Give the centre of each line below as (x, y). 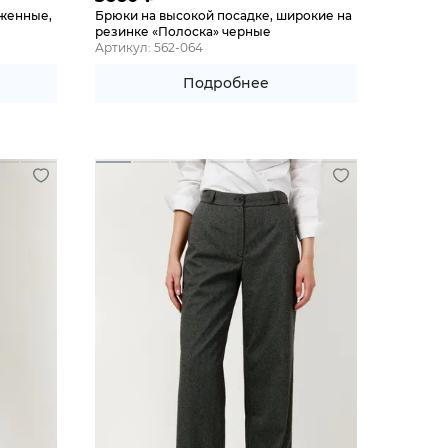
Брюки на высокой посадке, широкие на (223, 15)
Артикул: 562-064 (148, 47)
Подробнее (225, 82)
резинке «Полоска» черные (182, 31)
